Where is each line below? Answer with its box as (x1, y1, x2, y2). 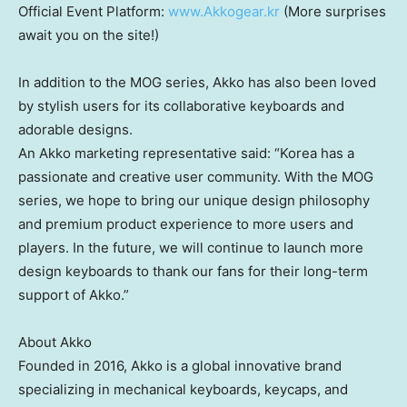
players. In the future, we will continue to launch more (18, 239, 363, 257)
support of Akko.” (18, 286, 129, 304)
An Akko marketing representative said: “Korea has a (18, 144, 354, 163)
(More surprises (280, 3, 386, 21)
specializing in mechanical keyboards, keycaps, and (18, 381, 348, 399)
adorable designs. (18, 121, 136, 139)
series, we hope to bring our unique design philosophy (18, 192, 370, 210)
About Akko (18, 333, 95, 352)
